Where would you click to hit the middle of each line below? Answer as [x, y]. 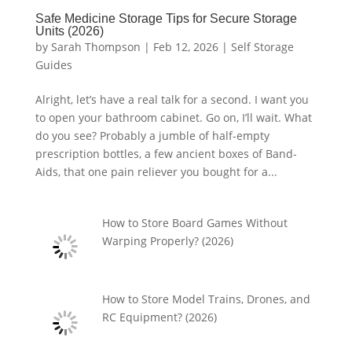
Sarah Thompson [95, 46]
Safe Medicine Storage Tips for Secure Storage [166, 18]
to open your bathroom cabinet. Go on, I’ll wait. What [173, 117]
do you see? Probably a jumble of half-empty [152, 135]
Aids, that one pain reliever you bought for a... [156, 171]
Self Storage [262, 46]
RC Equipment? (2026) [160, 317]
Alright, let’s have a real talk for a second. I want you [172, 99]
